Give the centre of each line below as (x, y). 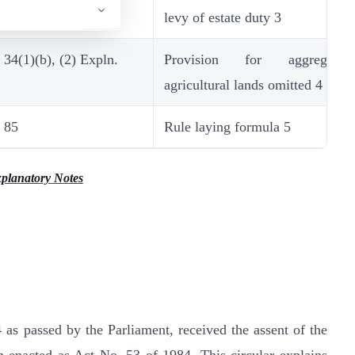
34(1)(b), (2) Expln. (61, 60)
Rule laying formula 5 (227, 127)
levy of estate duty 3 (223, 18)
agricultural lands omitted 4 (243, 85)
